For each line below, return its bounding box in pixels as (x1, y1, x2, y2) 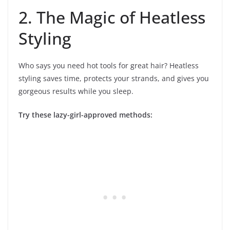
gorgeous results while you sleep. (18, 86, 133, 96)
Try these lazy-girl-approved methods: (18, 109, 152, 120)
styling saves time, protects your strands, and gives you (18, 73, 209, 83)
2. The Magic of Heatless (18, 6, 205, 28)
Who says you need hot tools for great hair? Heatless (18, 60, 199, 70)
